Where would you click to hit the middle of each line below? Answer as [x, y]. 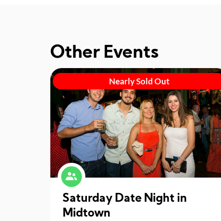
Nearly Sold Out [139, 81]
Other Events [105, 53]
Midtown [111, 213]
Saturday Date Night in [125, 199]
